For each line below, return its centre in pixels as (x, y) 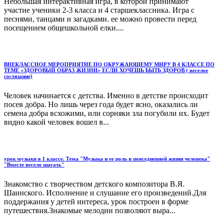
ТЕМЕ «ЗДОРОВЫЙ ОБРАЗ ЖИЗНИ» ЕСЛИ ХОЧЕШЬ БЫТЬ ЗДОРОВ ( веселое (106, 70)
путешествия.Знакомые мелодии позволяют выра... (90, 210)
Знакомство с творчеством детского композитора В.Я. (94, 184)
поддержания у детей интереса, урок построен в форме (96, 201)
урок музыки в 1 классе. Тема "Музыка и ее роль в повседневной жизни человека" (107, 158)
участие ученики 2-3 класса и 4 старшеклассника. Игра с (99, 10)
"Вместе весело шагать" (34, 164)
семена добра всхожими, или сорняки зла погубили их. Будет (107, 113)
